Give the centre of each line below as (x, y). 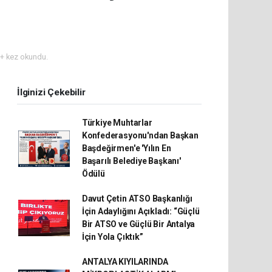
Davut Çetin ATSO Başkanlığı (137, 199)
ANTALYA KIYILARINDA (125, 262)
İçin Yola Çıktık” (112, 237)
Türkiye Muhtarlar (117, 123)
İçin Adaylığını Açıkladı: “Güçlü (141, 211)
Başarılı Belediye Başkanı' (131, 161)
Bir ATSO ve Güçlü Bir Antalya (138, 224)
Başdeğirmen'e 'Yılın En (126, 148)
